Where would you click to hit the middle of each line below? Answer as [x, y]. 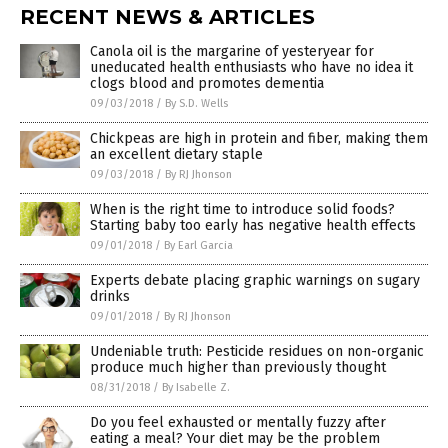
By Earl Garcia [198, 246]
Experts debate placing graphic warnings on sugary [255, 281]
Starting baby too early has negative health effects [253, 226]
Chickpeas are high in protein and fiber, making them [259, 139]
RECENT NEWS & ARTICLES [167, 17]
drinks [110, 297]
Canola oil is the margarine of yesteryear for [232, 52]
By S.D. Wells [196, 104]
